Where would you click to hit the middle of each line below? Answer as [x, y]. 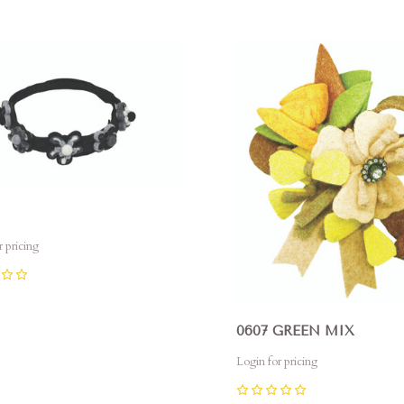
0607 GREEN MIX [295, 331]
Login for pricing [276, 362]
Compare [281, 49]
